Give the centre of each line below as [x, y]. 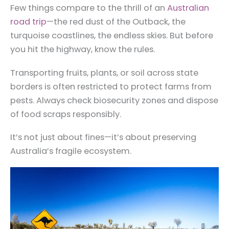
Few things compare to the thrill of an [89, 8]
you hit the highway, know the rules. [83, 50]
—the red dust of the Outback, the [116, 22]
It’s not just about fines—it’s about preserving [103, 137]
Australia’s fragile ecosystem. [71, 151]
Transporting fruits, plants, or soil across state [104, 73]
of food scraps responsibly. [66, 114]
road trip [28, 22]
